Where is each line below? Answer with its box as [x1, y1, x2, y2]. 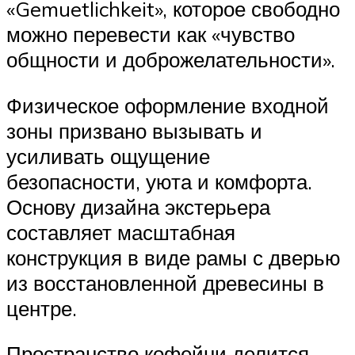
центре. [6, 295, 77, 321]
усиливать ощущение [6, 143, 210, 169]
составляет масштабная [6, 219, 235, 245]
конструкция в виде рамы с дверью [6, 244, 341, 270]
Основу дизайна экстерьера [6, 193, 270, 219]
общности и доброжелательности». [6, 46, 335, 72]
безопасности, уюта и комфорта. [6, 168, 312, 194]
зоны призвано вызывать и [6, 117, 262, 143]
